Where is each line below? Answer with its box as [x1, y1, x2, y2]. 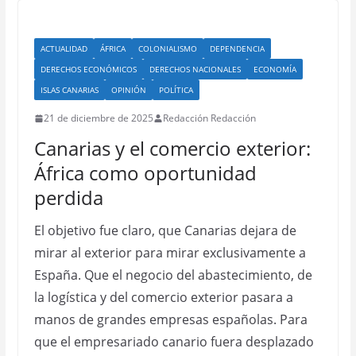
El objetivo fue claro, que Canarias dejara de [33, 222, 296, 239]
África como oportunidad [33, 160, 257, 186]
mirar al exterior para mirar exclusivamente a [33, 244, 306, 261]
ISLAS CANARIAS [40, 84, 99, 95]
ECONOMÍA [253, 64, 296, 75]
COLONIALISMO [137, 43, 197, 54]
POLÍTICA [158, 84, 193, 95]
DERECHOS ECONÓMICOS [40, 64, 137, 75]
